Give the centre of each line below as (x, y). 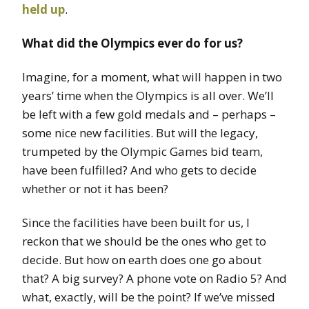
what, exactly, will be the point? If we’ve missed (149, 297)
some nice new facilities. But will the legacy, (140, 133)
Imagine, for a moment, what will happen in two (152, 77)
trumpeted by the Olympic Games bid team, (142, 152)
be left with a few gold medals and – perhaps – (149, 114)
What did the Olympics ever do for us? (132, 43)
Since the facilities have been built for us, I (136, 223)
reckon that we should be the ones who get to (144, 241)
